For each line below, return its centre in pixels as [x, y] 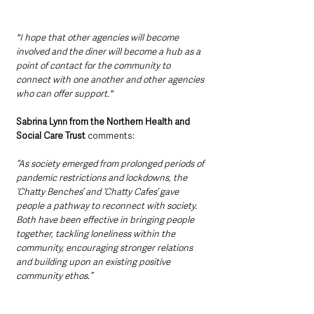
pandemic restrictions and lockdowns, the [103, 178]
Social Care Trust [51, 136]
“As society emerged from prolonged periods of [111, 164]
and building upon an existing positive [94, 262]
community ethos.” [54, 276]
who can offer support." [64, 94]
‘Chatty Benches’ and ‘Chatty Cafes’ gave [98, 192]
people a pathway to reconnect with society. [108, 206]
